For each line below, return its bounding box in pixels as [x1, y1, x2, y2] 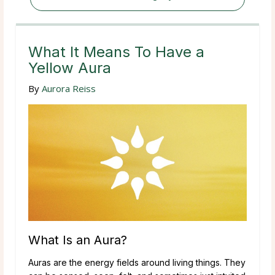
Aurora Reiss [42, 82, 96, 95]
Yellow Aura [28, 58, 111, 77]
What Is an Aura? [28, 232, 127, 247]
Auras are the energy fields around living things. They [28, 257, 246, 268]
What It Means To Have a [28, 42, 204, 61]
